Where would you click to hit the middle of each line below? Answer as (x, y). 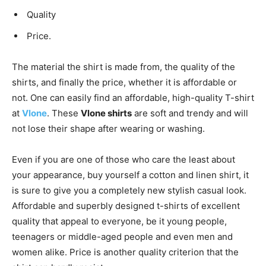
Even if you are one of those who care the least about (123, 160)
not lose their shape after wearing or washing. (108, 129)
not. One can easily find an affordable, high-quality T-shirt (133, 98)
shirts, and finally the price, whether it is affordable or (124, 83)
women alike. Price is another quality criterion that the (125, 252)
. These (64, 113)
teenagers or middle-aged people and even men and (122, 237)
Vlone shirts (106, 113)
